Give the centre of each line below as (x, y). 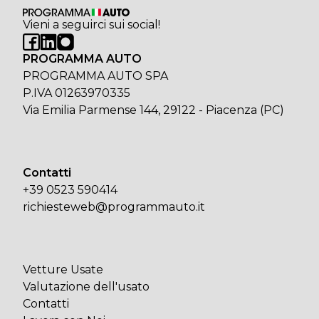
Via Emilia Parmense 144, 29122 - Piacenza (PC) (153, 110)
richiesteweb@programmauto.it (114, 207)
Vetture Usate (63, 270)
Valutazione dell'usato (86, 287)
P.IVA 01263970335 (77, 93)
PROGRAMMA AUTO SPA (95, 76)
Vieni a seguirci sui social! (91, 25)
